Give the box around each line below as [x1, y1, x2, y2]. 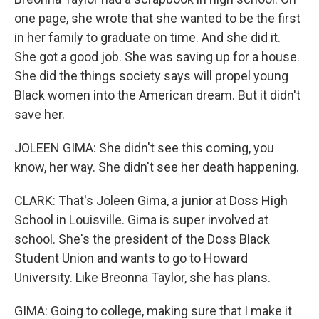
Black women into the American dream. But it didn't [14, 88, 300, 103]
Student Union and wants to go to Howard [14, 251, 248, 266]
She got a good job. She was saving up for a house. [14, 49, 300, 64]
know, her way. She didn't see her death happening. [14, 159, 299, 174]
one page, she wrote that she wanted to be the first [14, 11, 300, 26]
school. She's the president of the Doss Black [14, 231, 270, 246]
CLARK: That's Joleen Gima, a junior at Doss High [14, 193, 288, 208]
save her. [14, 107, 65, 122]
